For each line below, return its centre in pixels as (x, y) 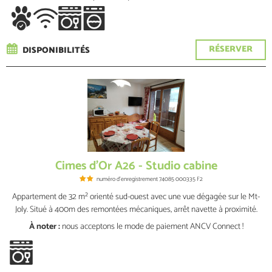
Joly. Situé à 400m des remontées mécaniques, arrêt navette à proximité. (136, 210)
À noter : (44, 227)
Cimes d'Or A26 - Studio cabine (136, 166)
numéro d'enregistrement (127, 179)
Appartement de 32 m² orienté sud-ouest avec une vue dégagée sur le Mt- (136, 197)
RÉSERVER (231, 49)
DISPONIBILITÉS (56, 51)
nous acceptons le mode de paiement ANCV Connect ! (152, 227)
